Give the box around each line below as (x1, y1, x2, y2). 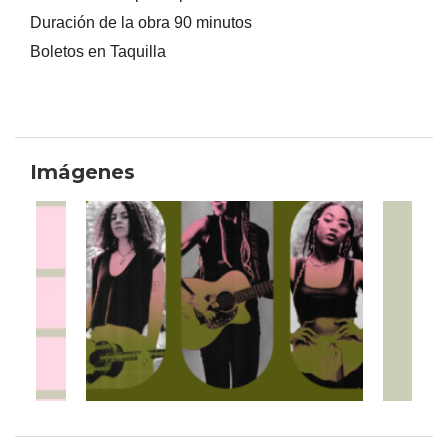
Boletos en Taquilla (30, 42, 166, 60)
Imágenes (30, 160, 135, 185)
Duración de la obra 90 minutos (30, 14, 252, 32)
